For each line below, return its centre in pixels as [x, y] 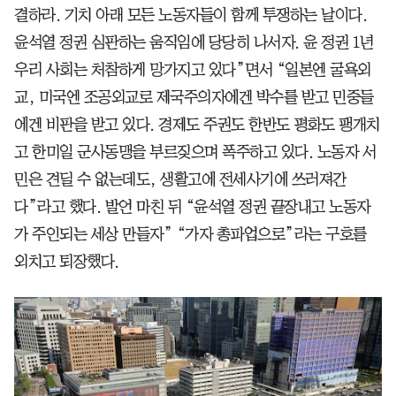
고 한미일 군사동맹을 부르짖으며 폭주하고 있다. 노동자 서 [195, 152]
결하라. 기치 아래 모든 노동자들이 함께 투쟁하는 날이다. [190, 15]
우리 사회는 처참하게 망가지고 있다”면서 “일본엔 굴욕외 [193, 70]
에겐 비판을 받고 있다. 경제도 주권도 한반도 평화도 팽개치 [197, 125]
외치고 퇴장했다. [67, 262]
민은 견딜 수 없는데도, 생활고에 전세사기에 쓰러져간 [180, 180]
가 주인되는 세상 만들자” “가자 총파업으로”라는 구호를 [190, 235]
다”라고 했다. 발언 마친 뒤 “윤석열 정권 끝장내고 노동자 [192, 207]
